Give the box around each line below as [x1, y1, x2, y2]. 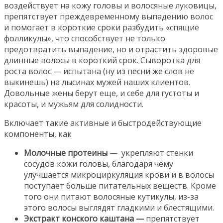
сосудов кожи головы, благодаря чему [24, 158, 173, 169]
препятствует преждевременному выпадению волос [4, 10, 213, 22]
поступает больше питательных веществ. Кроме [24, 180, 216, 191]
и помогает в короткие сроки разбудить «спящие [4, 21, 199, 33]
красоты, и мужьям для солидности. [4, 98, 143, 110]
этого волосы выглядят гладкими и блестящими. [24, 202, 214, 213]
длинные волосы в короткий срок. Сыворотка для [4, 54, 200, 66]
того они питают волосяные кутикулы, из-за [24, 191, 199, 202]
